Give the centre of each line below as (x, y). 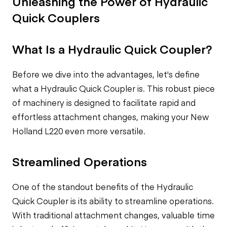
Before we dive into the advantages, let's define (106, 74)
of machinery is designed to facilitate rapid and (104, 102)
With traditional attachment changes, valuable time (113, 215)
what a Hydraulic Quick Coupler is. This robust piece (113, 88)
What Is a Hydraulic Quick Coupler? (112, 49)
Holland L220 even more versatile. (79, 131)
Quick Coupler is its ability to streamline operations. (113, 201)
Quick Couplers (56, 17)
